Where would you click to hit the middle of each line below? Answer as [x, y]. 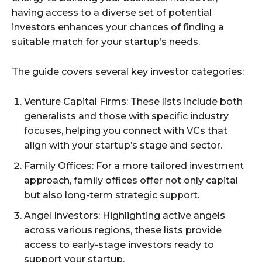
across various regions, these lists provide [123, 230]
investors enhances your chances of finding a [118, 27]
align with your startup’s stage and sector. [123, 146]
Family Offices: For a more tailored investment [134, 166]
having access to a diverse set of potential [112, 13]
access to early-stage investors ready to [119, 245]
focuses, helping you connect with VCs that [126, 131]
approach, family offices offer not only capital [131, 181]
